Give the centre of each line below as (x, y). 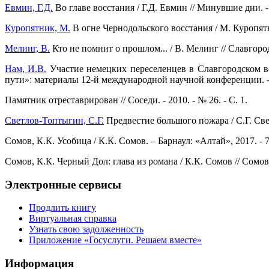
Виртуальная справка (73, 219)
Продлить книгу (62, 208)
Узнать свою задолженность (86, 229)
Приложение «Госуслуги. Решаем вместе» (115, 240)
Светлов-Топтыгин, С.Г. (54, 120)
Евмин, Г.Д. (29, 7)
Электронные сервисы (63, 184)
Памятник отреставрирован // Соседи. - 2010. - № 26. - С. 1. (126, 100)
